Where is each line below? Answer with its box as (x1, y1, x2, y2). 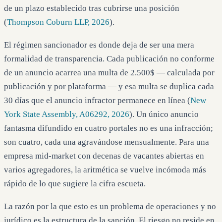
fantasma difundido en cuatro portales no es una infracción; (4, 123, 213, 133)
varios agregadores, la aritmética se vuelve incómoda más (4, 165, 206, 174)
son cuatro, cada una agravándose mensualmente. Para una (4, 137, 209, 147)
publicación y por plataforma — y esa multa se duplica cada (4, 81, 214, 91)
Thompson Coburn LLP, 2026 (7, 17, 110, 27)
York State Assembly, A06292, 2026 (4, 109, 129, 119)
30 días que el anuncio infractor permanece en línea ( (4, 95, 190, 105)
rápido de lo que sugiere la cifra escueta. (4, 178, 146, 188)
